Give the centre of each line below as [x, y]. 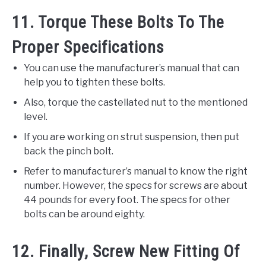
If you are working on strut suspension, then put [132, 137]
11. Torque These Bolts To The [118, 22]
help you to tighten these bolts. [94, 82]
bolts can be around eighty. [84, 214]
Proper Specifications [88, 47]
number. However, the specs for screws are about [136, 185]
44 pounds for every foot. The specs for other [127, 199]
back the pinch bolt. [69, 151]
